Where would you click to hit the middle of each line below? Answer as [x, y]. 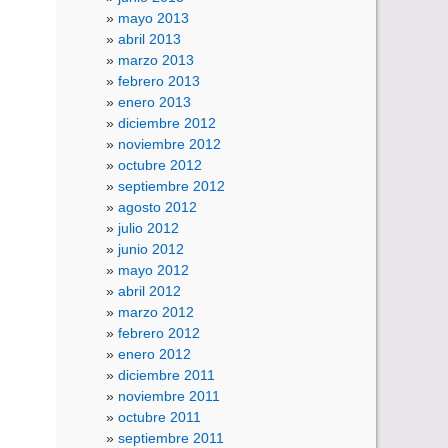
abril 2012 [149, 290]
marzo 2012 [156, 311]
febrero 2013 [159, 80]
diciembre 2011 [166, 374]
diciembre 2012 [167, 122]
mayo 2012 [153, 269]
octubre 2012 [160, 164]
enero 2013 [154, 101]
